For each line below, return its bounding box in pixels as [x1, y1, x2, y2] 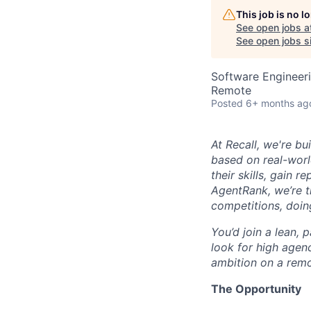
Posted [211, 97, 243, 110]
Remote [211, 83, 251, 98]
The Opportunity [211, 282, 301, 296]
